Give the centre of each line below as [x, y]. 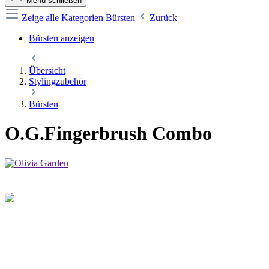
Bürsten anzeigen [62, 38]
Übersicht [47, 71]
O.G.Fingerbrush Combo [108, 134]
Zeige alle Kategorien [64, 18]
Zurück [163, 18]
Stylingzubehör [58, 81]
